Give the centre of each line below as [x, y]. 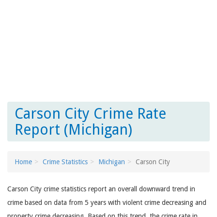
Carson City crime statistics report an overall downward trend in [101, 189]
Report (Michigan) [73, 130]
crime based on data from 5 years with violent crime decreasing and [107, 202]
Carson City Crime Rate [90, 114]
